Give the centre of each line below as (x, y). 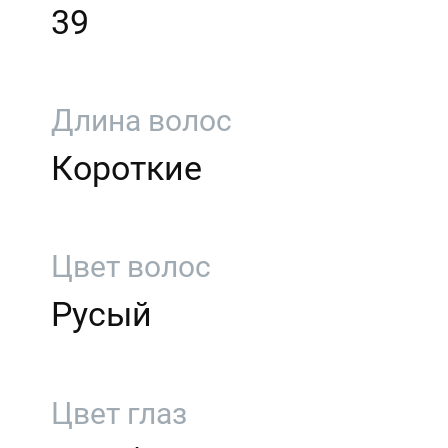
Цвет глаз (119, 413)
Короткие (127, 168)
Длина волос (142, 121)
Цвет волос (131, 267)
